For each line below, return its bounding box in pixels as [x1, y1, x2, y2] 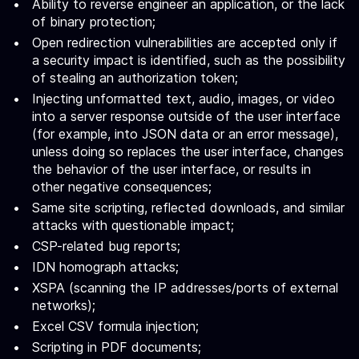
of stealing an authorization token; [32, 70, 238, 86]
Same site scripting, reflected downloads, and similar [32, 200, 345, 216]
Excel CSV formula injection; [32, 318, 199, 334]
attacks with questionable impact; [32, 217, 234, 233]
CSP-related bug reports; [32, 238, 180, 254]
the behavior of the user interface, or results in [32, 161, 311, 177]
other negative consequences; [32, 179, 212, 195]
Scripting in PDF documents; [32, 339, 201, 355]
